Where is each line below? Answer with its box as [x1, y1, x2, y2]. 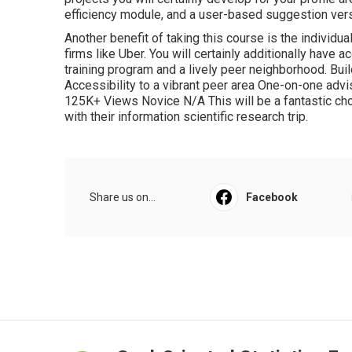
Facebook [245, 191, 298, 203]
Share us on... [90, 191, 156, 203]
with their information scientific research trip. [64, 109, 308, 124]
